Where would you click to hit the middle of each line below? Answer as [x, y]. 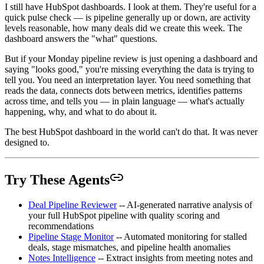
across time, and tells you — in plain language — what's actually [125, 101]
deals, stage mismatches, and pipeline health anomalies [129, 247]
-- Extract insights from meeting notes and [174, 258]
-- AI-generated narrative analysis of [184, 205]
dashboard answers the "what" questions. [81, 39]
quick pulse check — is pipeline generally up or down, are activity [128, 18]
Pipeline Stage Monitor [71, 237]
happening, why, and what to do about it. [81, 112]
